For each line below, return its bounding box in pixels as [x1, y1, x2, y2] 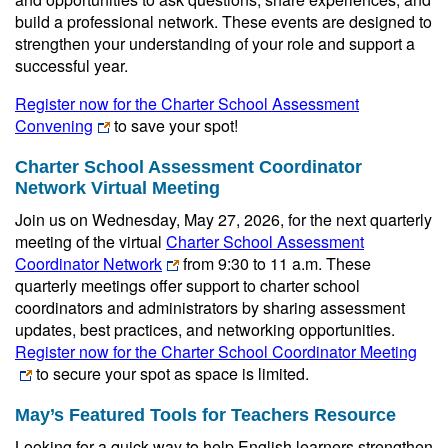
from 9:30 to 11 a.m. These [179, 252, 371, 275]
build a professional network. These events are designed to [15, 10, 432, 33]
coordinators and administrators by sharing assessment [15, 296, 405, 319]
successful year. [15, 54, 128, 77]
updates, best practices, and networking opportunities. [15, 318, 395, 341]
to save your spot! [110, 114, 238, 137]
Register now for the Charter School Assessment [15, 92, 359, 115]
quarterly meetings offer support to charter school [15, 274, 360, 297]
